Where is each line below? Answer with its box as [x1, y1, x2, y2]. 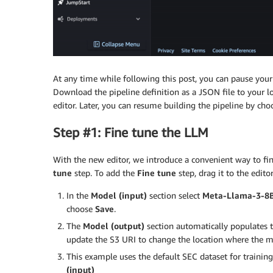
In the [66, 190, 91, 201]
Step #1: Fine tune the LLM [53, 125, 208, 141]
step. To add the [72, 168, 137, 179]
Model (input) [91, 190, 147, 201]
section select [147, 190, 202, 201]
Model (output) [83, 221, 144, 232]
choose [66, 204, 95, 214]
